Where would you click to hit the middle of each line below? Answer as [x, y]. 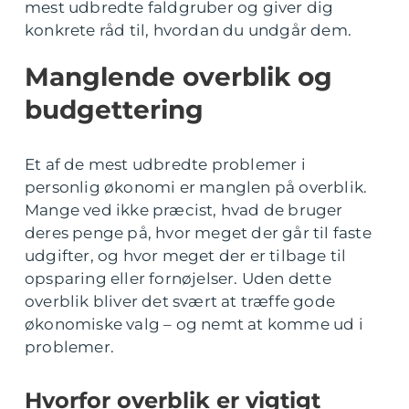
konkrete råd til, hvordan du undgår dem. [189, 30]
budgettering [114, 110]
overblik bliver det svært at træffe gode [180, 301]
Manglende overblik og [178, 77]
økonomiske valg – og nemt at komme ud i [194, 324]
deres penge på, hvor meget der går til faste [198, 233]
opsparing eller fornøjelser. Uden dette [178, 278]
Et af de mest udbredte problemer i [165, 164]
